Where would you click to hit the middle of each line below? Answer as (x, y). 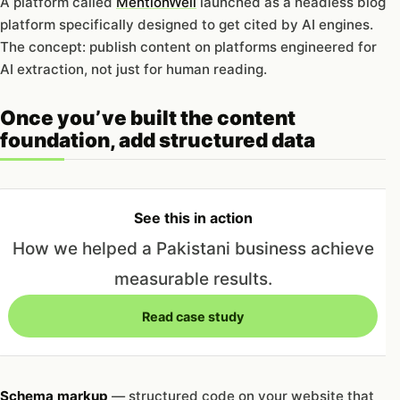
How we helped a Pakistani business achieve (193, 248)
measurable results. (193, 279)
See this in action (193, 218)
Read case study (193, 316)
